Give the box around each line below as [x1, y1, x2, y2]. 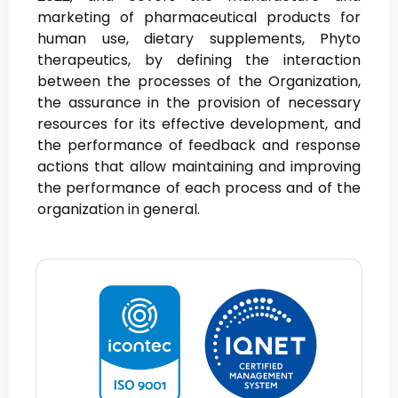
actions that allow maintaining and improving [37, 156, 361, 178]
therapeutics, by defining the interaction [37, 50, 361, 71]
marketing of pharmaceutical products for [37, 7, 361, 28]
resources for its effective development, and [37, 114, 361, 135]
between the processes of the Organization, [37, 71, 361, 92]
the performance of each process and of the [37, 178, 361, 199]
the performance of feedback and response [37, 135, 361, 156]
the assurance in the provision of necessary [37, 92, 361, 114]
